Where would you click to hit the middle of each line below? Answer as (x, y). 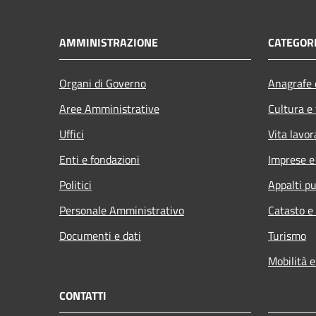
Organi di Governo (103, 83)
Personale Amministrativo (122, 210)
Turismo (287, 235)
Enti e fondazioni (99, 159)
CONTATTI (83, 295)
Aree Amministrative (109, 108)
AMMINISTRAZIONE (109, 42)
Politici (75, 184)
